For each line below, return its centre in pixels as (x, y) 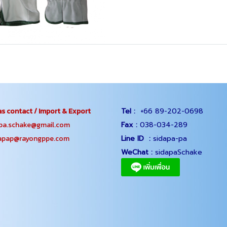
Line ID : (136, 139)
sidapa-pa (169, 139)
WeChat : (137, 152)
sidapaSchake (177, 152)
